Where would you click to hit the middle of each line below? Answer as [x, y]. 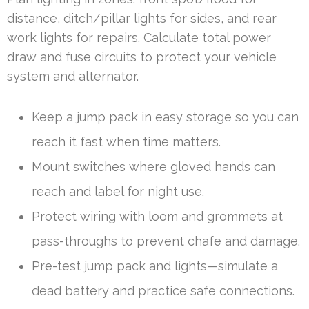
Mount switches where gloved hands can [153, 167]
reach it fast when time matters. [126, 142]
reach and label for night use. [118, 192]
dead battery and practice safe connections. [163, 291]
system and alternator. [73, 77]
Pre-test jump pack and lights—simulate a [155, 266]
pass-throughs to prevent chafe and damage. [166, 241]
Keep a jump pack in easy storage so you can [165, 117]
